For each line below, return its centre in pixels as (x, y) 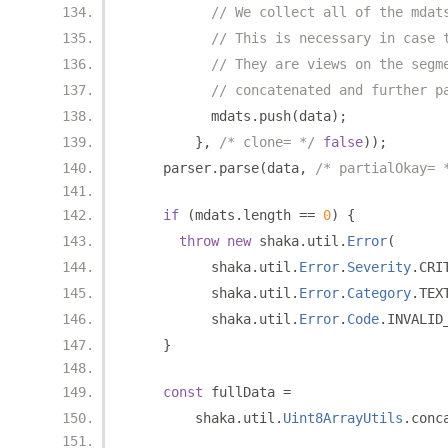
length (271, 215)
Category (379, 293)
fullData (243, 392)
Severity (379, 267)
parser (171, 168)
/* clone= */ (267, 142)
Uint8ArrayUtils (343, 418)
